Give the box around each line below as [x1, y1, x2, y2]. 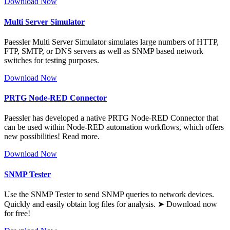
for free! [4, 208, 30, 218]
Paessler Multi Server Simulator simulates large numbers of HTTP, [4, 37, 219, 46]
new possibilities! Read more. [4, 132, 100, 141]
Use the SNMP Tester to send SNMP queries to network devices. [4, 189, 214, 199]
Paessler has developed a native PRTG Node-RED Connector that [4, 113, 218, 123]
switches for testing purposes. [4, 55, 99, 65]
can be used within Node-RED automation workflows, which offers [4, 123, 224, 132]
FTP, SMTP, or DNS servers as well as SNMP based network [4, 46, 203, 55]
